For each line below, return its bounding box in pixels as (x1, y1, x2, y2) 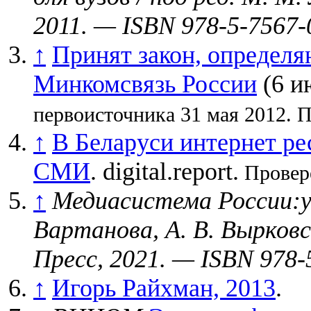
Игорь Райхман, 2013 (52, 274, 276, 302)
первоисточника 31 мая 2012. (33, 103, 292, 126)
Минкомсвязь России (33, 70, 257, 98)
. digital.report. (90, 158, 239, 185)
